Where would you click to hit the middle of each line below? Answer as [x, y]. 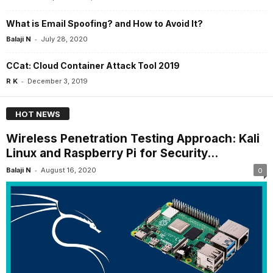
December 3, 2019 [58, 81]
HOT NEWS [38, 114]
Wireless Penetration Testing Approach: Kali [133, 138]
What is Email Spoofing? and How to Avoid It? [105, 24]
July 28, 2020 [64, 39]
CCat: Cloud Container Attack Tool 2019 [93, 66]
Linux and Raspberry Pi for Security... [112, 153]
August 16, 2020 [69, 170]
